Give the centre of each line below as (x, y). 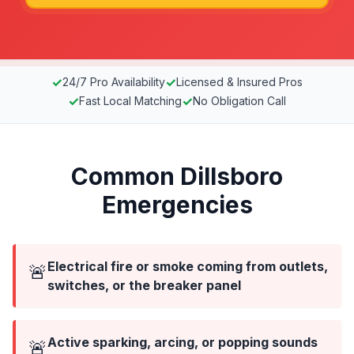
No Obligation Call (239, 101)
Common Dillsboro (177, 176)
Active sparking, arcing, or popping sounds (183, 342)
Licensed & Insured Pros (239, 82)
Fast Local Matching (130, 101)
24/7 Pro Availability (114, 82)
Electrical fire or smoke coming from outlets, (188, 266)
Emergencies (177, 205)
